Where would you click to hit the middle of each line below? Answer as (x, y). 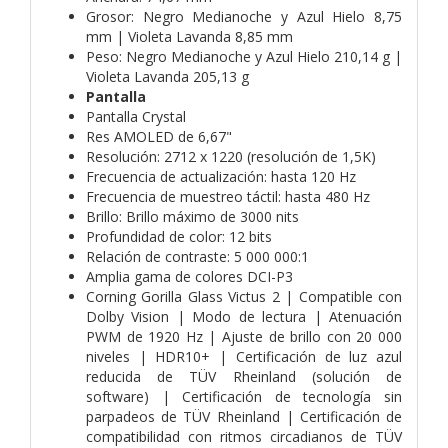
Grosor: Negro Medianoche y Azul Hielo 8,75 (244, 16)
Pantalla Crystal (136, 116)
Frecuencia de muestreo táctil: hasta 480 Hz (228, 196)
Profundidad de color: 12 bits (179, 236)
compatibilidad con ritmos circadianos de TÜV (244, 436)
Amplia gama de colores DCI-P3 (189, 276)
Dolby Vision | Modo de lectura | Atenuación (244, 316)
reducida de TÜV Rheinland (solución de (244, 376)
